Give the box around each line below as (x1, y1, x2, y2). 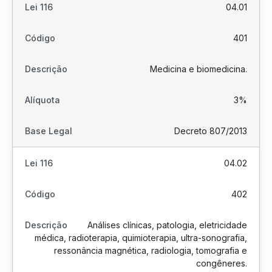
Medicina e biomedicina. (150, 64, 247, 74)
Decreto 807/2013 (174, 126, 247, 136)
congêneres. (196, 258, 247, 268)
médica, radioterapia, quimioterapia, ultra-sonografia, (35, 233, 247, 243)
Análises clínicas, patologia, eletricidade (87, 220, 247, 230)
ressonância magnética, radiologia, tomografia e (54, 245, 247, 256)
